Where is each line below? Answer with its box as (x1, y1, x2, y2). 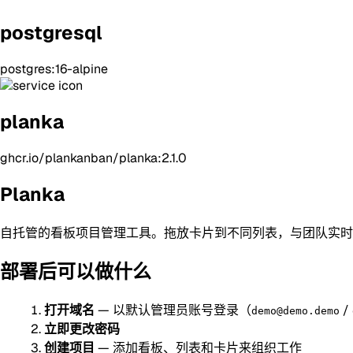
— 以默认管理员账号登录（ (95, 302, 251, 319)
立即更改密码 (44, 321, 120, 338)
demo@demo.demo (251, 305, 340, 318)
